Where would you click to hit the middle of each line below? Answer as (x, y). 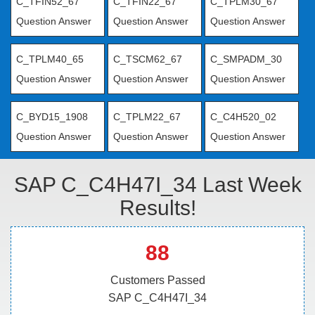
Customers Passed (157, 280)
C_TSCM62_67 (147, 59)
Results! (157, 208)
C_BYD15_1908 (52, 117)
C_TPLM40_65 (50, 59)
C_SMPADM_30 (246, 59)
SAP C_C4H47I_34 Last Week (157, 185)
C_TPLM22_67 (147, 117)
